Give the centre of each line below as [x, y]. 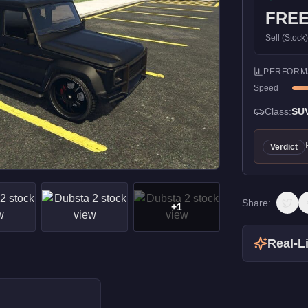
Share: [256, 203]
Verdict [284, 147]
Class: [278, 111]
